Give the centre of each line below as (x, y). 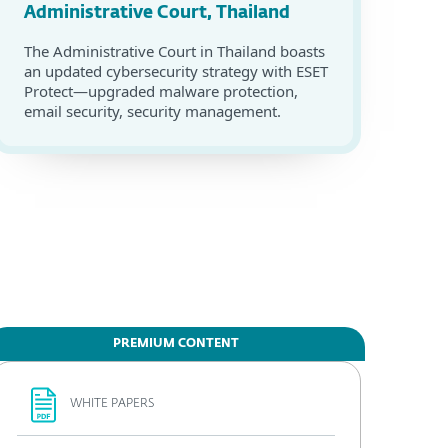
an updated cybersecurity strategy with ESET (176, 71)
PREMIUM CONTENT (176, 344)
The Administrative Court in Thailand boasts (174, 51)
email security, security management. (152, 111)
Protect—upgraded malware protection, (161, 91)
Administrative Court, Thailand (157, 13)
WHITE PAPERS (112, 404)
